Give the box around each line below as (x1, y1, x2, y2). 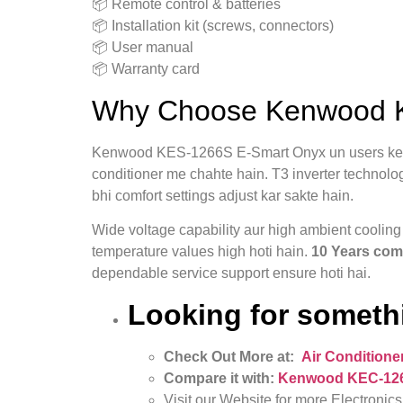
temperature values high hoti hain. (92, 244, 311, 260)
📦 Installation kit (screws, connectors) (92, 18, 334, 34)
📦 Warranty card (92, 61, 200, 77)
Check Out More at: (164, 348, 301, 364)
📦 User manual (92, 40, 193, 56)
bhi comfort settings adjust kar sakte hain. (92, 187, 354, 203)
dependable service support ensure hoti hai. (92, 265, 371, 282)
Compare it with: (164, 370, 278, 386)
